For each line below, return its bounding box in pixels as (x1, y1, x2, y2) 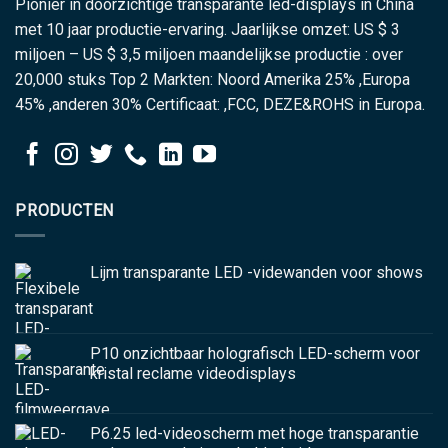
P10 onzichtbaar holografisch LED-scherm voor (90, 343, 420, 363)
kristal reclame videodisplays (90, 363, 296, 383)
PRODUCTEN (15, 201, 115, 221)
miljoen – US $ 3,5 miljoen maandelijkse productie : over (15, 45, 403, 65)
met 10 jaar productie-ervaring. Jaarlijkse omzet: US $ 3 (15, 20, 400, 40)
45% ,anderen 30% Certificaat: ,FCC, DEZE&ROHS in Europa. (15, 95, 425, 115)
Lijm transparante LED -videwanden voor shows (90, 262, 423, 282)
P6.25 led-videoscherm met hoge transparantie (90, 423, 419, 443)
